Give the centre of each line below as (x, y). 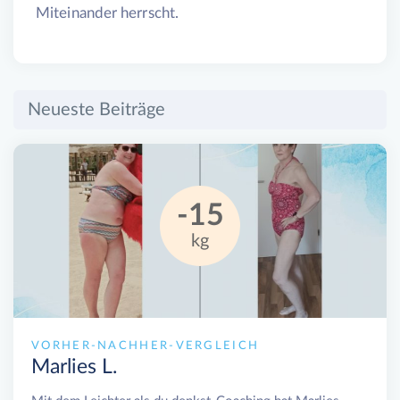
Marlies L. (74, 367)
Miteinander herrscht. (108, 13)
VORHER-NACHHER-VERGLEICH (146, 346)
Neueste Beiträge (96, 110)
